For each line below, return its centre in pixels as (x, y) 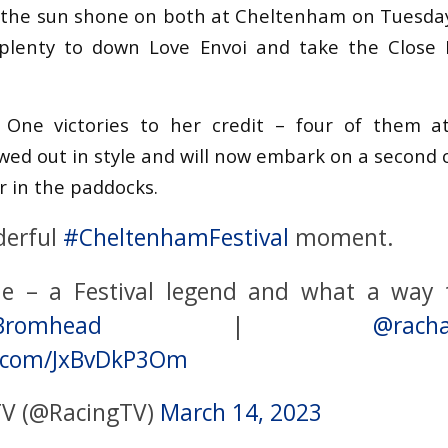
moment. (341, 238)
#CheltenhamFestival (176, 238)
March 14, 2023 (241, 412)
